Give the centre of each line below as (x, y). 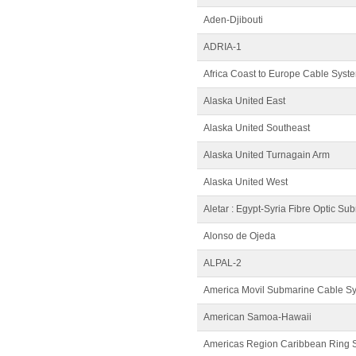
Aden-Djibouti (233, 20)
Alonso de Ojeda (240, 236)
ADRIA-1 (222, 47)
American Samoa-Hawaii (257, 317)
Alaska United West (246, 182)
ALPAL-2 (222, 263)
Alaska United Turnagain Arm (267, 155)
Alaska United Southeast (257, 128)
